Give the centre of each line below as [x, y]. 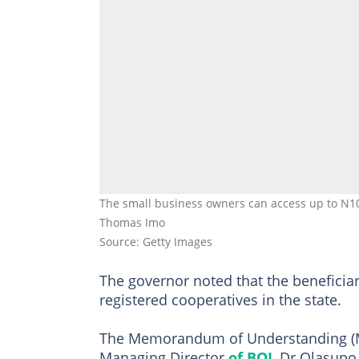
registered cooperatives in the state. [220, 300]
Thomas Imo [132, 223]
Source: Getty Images [156, 242]
